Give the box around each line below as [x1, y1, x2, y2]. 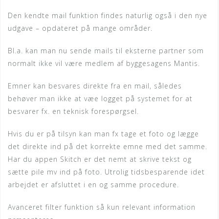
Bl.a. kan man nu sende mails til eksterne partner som [8, 46, 204, 56]
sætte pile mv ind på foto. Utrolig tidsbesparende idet [8, 167, 205, 177]
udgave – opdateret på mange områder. [8, 23, 153, 33]
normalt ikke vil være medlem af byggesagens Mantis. [8, 59, 200, 68]
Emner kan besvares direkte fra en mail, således [8, 81, 182, 91]
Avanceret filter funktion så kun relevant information [8, 202, 196, 212]
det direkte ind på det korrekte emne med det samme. [8, 142, 207, 152]
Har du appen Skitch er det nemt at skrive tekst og [8, 154, 192, 164]
